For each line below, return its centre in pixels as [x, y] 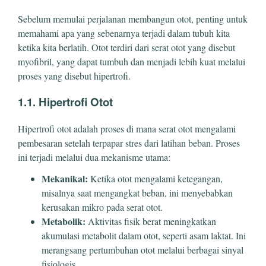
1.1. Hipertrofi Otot [65, 102]
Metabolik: [64, 221]
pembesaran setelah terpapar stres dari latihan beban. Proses [129, 143]
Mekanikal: [65, 179]
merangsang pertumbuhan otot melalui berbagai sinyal [142, 250]
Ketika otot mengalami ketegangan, [155, 179]
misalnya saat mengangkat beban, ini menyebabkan [137, 193]
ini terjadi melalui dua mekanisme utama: [94, 157]
